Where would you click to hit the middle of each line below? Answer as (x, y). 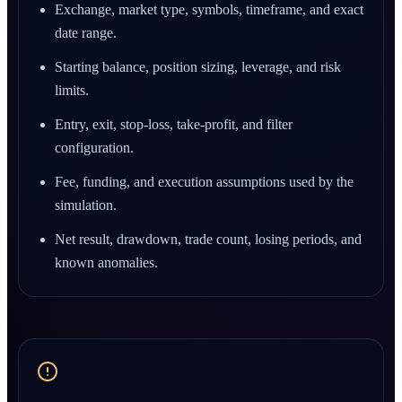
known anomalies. (106, 262)
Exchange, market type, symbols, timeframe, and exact (209, 9)
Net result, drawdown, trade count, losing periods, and (208, 239)
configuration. (94, 148)
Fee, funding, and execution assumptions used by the (204, 182)
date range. (86, 33)
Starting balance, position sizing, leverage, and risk (198, 67)
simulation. (86, 205)
